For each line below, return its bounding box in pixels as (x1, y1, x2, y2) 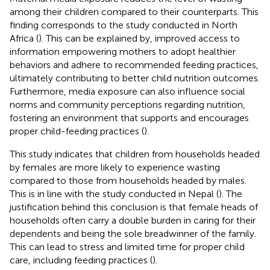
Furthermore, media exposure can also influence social (10, 85, 245, 97)
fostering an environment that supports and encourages (10, 111, 249, 124)
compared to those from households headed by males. (10, 174, 246, 186)
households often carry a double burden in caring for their (10, 214, 256, 226)
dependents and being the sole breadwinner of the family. (10, 227, 256, 239)
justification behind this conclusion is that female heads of (10, 201, 258, 213)
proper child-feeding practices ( (10, 125, 144, 137)
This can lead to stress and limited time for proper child (10, 240, 245, 253)
